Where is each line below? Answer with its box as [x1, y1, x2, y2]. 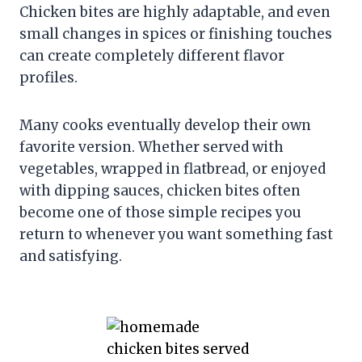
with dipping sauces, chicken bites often [19, 181, 301, 200]
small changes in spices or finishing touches [19, 24, 332, 43]
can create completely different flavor [19, 46, 284, 65]
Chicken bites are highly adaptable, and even [19, 2, 330, 21]
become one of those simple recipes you [19, 203, 301, 221]
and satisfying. [19, 246, 122, 265]
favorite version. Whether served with [19, 137, 284, 156]
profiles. [19, 68, 78, 86]
